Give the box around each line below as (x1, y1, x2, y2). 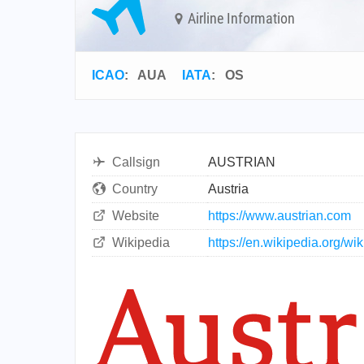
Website (112, 209, 159, 223)
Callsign (112, 155, 160, 169)
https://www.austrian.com (208, 209, 351, 223)
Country (112, 182, 158, 196)
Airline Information (184, 9, 295, 27)
